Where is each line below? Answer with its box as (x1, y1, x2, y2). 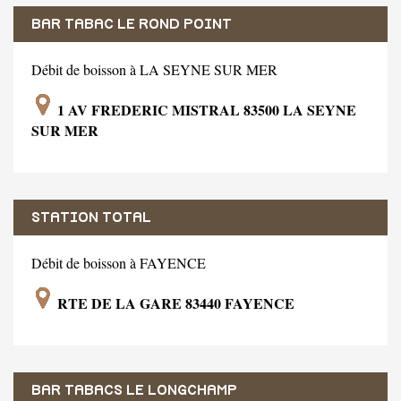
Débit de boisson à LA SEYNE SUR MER (31, 59, 277, 79)
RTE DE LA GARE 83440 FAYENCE (54, 292, 294, 313)
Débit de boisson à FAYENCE (31, 252, 206, 272)
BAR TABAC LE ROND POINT (31, 16, 232, 31)
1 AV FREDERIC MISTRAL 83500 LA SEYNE (54, 98, 356, 120)
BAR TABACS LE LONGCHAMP (31, 382, 237, 397)
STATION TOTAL (31, 209, 151, 225)
